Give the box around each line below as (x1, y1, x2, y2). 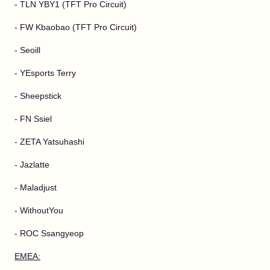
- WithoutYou (14, 206, 63, 215)
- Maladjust (14, 183, 57, 192)
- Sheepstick (14, 91, 61, 101)
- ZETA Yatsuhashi (14, 137, 84, 146)
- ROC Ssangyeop (14, 228, 84, 238)
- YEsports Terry (14, 68, 76, 78)
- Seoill (14, 45, 40, 55)
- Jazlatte (14, 160, 49, 169)
